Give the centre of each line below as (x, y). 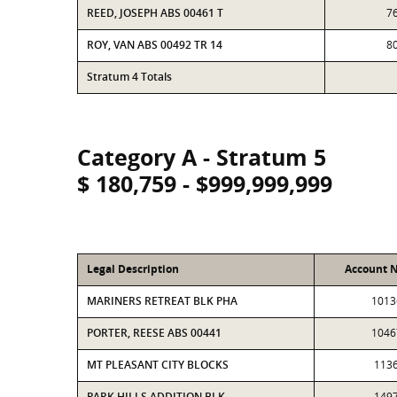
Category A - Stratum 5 (202, 157)
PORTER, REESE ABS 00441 (154, 333)
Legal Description (133, 269)
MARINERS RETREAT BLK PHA (162, 301)
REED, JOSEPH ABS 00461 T (155, 13)
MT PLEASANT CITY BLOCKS (158, 365)
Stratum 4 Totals (129, 77)
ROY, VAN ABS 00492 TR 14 (155, 45)
